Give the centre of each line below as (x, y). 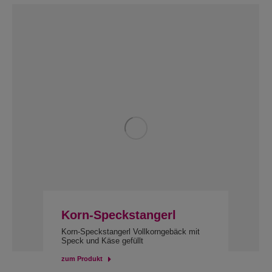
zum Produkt (82, 259)
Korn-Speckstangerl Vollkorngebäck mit (130, 232)
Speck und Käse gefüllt (102, 241)
